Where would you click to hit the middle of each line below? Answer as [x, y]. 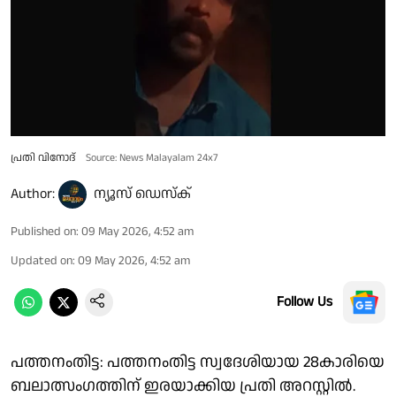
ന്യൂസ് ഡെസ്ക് [142, 194]
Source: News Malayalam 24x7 [152, 157]
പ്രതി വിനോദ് [43, 157]
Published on [43, 231]
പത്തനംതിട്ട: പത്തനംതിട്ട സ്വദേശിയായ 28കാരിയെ [198, 362]
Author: [33, 194]
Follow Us [305, 301]
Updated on [42, 260]
